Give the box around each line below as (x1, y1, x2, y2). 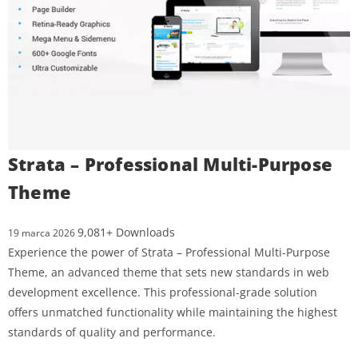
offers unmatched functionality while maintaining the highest (8, 304, 337, 320)
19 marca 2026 (8, 226, 78, 240)
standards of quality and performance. (8, 324, 216, 340)
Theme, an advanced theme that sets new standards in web (8, 265, 329, 280)
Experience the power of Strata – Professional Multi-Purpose (8, 245, 330, 260)
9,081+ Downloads (78, 225, 175, 240)
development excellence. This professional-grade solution (8, 284, 317, 300)
